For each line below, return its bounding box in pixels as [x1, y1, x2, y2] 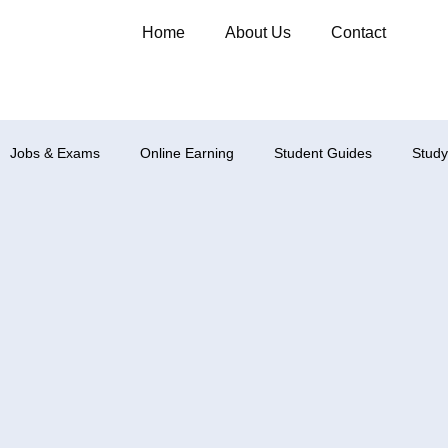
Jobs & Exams [10, 145, 100, 161]
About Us [225, 24, 292, 41]
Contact [331, 24, 387, 41]
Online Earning [140, 145, 234, 161]
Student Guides [274, 145, 372, 161]
